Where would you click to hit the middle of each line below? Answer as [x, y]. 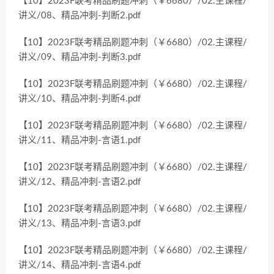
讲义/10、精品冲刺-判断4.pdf [80, 99]
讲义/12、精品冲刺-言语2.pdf [80, 182]
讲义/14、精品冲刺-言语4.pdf [80, 265]
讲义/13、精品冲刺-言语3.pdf [80, 224]
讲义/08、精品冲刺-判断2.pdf [80, 16]
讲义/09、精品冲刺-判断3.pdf [80, 57]
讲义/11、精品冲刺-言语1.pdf [80, 140]
